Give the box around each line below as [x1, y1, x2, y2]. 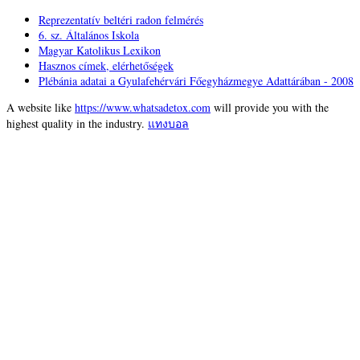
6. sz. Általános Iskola [39, 27, 139, 43]
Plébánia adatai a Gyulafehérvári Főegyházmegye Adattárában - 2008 [39, 73, 354, 89]
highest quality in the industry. [6, 116, 148, 132]
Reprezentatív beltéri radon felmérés [39, 12, 203, 28]
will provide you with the [211, 100, 329, 116]
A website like [6, 100, 75, 116]
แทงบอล [148, 116, 189, 132]
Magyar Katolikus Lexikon [39, 43, 161, 59]
